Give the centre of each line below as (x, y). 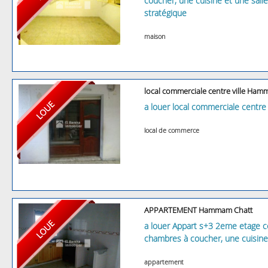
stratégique (165, 13)
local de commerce (172, 130)
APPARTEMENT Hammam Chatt (198, 210)
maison (155, 36)
